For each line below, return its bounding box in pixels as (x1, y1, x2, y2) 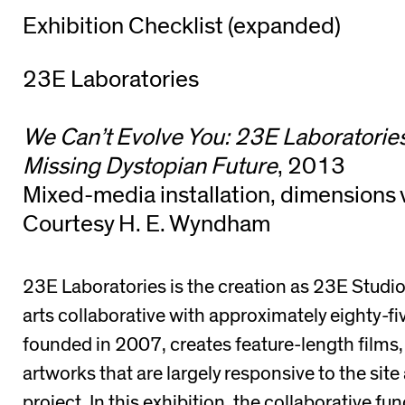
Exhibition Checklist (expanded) (23, 14, 341, 38)
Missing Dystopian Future (23, 154, 278, 178)
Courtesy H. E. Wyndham (23, 212, 270, 236)
